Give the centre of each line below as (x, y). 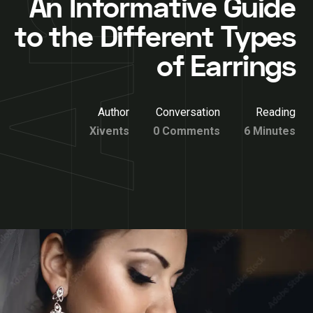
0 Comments (187, 131)
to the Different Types (155, 38)
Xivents (109, 131)
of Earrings (226, 67)
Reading (276, 112)
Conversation (188, 112)
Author (114, 112)
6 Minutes (270, 131)
